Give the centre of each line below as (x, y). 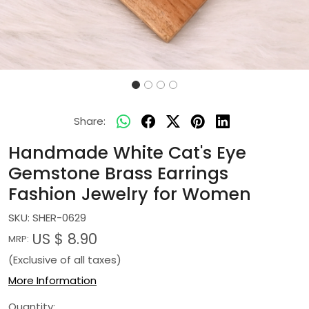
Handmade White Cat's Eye (127, 153)
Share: (90, 121)
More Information (52, 280)
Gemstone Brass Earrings (118, 173)
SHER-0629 (59, 218)
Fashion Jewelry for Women (130, 194)
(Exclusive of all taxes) (65, 260)
